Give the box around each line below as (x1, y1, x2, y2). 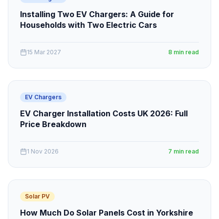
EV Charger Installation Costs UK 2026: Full (20, 109, 188, 118)
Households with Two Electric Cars (20, 20, 157, 30)
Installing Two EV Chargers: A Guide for (20, 9, 174, 19)
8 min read (168, 48, 199, 56)
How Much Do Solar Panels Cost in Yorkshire (20, 208, 193, 218)
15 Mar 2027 (27, 48, 61, 56)
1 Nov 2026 (27, 148, 59, 155)
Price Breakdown (20, 119, 87, 129)
